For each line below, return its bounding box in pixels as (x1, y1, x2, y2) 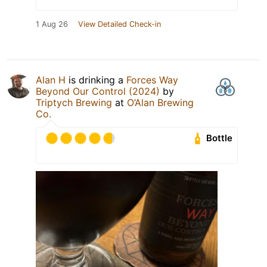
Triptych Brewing (36, 96, 112, 108)
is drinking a (66, 73, 126, 86)
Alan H (36, 73, 66, 86)
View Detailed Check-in (78, 19, 161, 29)
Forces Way (126, 73, 178, 86)
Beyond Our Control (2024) (36, 85, 160, 97)
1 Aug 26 (36, 19, 68, 29)
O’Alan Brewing (127, 96, 194, 108)
